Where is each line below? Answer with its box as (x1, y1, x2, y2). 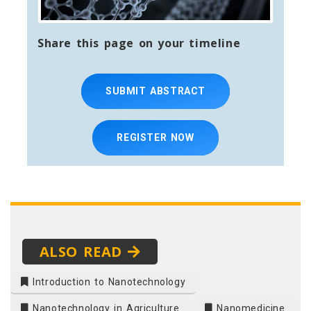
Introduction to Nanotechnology (28, 276, 186, 288)
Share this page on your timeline (37, 35, 241, 51)
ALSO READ (39, 242, 128, 262)
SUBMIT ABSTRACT (106, 85, 205, 96)
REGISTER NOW (117, 131, 194, 143)
